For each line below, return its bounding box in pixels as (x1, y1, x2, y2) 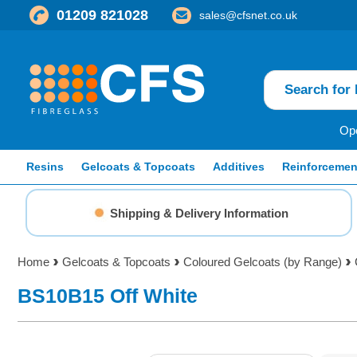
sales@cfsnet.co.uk (199, 8, 297, 22)
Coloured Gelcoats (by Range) (183, 255, 342, 269)
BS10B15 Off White (18, 284, 198, 307)
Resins (26, 160, 64, 173)
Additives (213, 160, 265, 173)
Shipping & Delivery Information (110, 206, 288, 220)
